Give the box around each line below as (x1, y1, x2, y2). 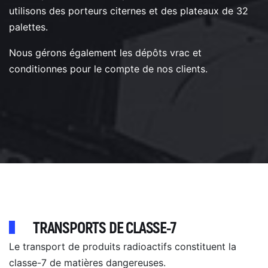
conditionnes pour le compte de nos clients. (9, 62, 208, 75)
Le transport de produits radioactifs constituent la (9, 240, 236, 252)
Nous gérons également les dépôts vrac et (9, 46, 202, 59)
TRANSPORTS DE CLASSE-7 (33, 218, 176, 238)
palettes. (9, 20, 48, 33)
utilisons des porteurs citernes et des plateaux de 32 (9, 4, 248, 17)
